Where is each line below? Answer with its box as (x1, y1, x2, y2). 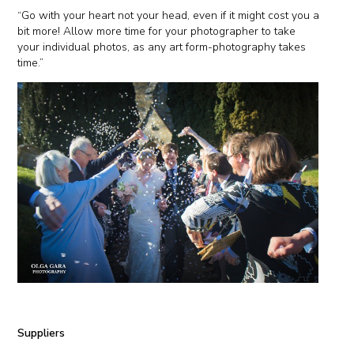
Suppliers (17, 325, 66, 341)
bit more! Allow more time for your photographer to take (17, 23, 296, 39)
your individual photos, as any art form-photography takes (17, 39, 307, 55)
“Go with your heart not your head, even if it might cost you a (17, 7, 320, 23)
